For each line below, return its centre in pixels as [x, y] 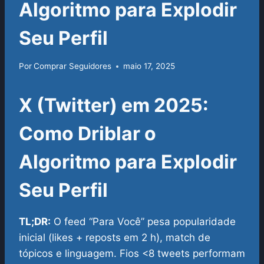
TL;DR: [35, 222]
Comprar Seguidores [73, 66]
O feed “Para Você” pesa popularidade [143, 222]
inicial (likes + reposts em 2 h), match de [115, 238]
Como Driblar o [88, 134]
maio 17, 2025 [149, 66]
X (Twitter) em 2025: [114, 105]
